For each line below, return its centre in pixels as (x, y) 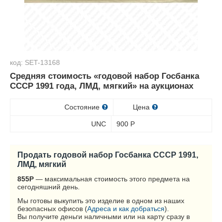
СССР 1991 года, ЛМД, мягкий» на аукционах (102, 86)
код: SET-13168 (35, 62)
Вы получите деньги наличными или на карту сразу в (104, 217)
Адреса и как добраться (126, 209)
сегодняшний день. (49, 187)
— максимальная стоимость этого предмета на (112, 179)
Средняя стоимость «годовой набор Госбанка (105, 76)
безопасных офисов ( (52, 209)
